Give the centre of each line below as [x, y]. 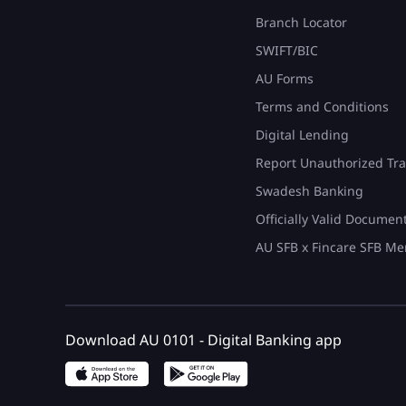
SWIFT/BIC [287, 51]
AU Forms [285, 79]
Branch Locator [301, 23]
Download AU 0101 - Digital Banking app [203, 340]
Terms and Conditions [322, 107]
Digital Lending [302, 135]
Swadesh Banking [309, 191]
